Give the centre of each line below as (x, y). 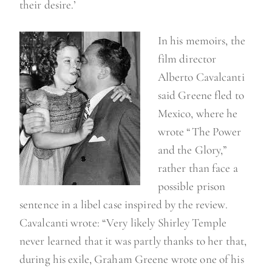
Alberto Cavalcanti (201, 77)
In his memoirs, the (201, 41)
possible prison (192, 187)
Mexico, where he (198, 114)
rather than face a (198, 168)
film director (187, 59)
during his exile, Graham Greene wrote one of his (132, 260)
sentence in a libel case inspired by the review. (124, 205)
